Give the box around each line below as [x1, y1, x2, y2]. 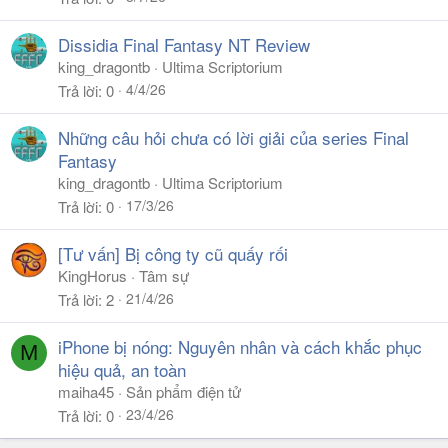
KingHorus [58, 265, 127, 286]
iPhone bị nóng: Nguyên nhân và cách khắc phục [58, 334, 422, 359]
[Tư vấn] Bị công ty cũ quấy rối [58, 241, 288, 266]
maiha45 [58, 381, 114, 402]
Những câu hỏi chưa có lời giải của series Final [58, 125, 409, 150]
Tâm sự [139, 265, 189, 286]
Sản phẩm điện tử [126, 381, 241, 402]
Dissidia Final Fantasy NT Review [58, 32, 310, 57]
